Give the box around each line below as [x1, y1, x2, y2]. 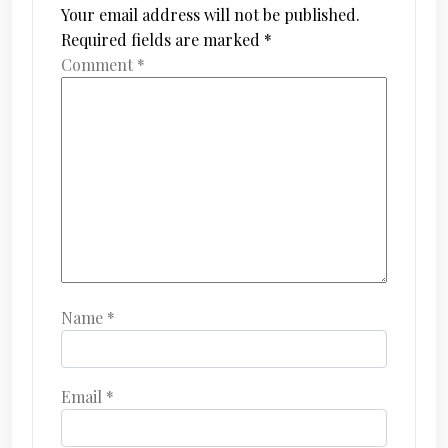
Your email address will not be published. [61, 4, 360, 25]
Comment [61, 54, 137, 75]
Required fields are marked [61, 29, 264, 50]
